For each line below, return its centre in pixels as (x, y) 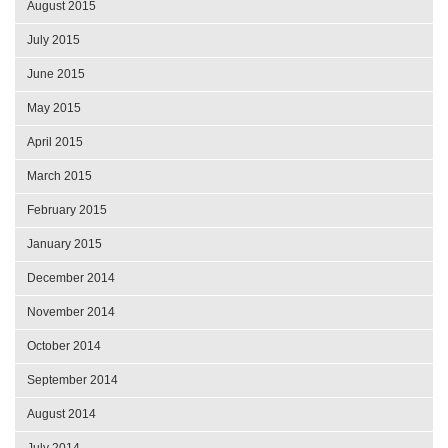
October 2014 (64, 345)
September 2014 (72, 379)
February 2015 (67, 209)
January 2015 (64, 243)
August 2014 (61, 413)
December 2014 (71, 277)
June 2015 (56, 73)
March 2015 (59, 175)
